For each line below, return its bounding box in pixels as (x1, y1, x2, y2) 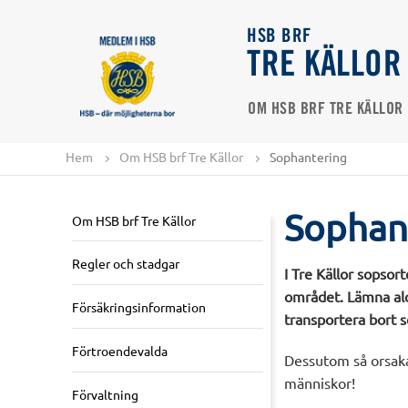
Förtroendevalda (72, 342, 168, 360)
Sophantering (270, 148, 347, 165)
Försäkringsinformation (72, 299, 206, 316)
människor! (284, 373, 355, 393)
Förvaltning (72, 386, 138, 403)
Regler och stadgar (72, 255, 179, 272)
